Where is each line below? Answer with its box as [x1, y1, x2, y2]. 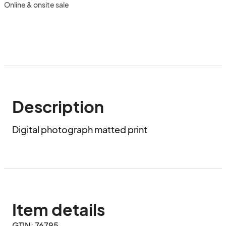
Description [12, 96, 104, 117]
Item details [12, 199, 105, 219]
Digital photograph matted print [12, 124, 147, 135]
